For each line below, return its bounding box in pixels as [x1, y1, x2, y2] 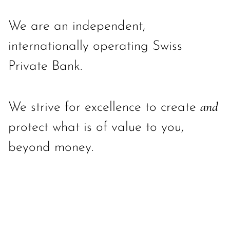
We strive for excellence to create [8, 101, 200, 114]
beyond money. [8, 141, 93, 155]
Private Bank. [8, 60, 82, 73]
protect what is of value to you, [8, 121, 184, 135]
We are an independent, [8, 20, 145, 33]
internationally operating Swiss [8, 40, 182, 53]
